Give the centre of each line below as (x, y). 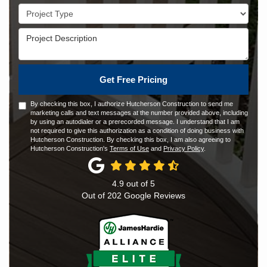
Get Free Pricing (133, 80)
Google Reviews (153, 195)
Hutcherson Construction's (70, 148)
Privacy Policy (184, 148)
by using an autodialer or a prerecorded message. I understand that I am (135, 122)
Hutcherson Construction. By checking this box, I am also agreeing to (131, 139)
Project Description (57, 33)
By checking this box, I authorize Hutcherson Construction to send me (132, 104)
